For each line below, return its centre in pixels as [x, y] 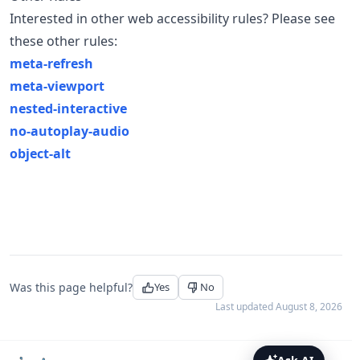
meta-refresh [51, 63]
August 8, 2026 [309, 307]
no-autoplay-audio [70, 131]
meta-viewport [57, 86]
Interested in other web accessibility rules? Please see [172, 18]
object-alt [40, 153]
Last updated [245, 307]
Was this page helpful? [71, 287]
